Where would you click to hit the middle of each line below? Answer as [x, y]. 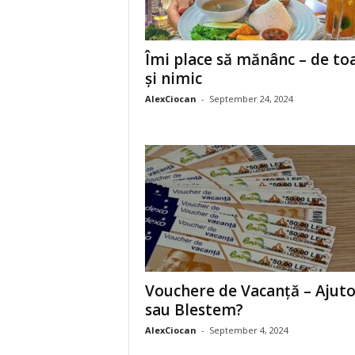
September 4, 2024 [248, 330]
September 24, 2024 [251, 99]
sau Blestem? [194, 310]
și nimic [173, 78]
